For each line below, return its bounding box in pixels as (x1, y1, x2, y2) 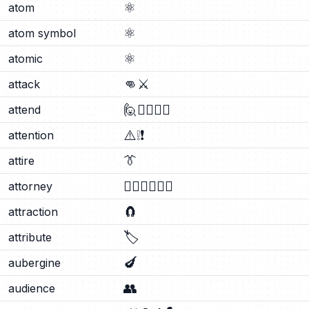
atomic (8, 52, 43, 66)
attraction (8, 205, 58, 219)
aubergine (8, 256, 61, 270)
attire (8, 154, 34, 168)
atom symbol (8, 26, 76, 40)
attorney (8, 179, 52, 193)
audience (8, 281, 55, 295)
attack (8, 77, 40, 91)
